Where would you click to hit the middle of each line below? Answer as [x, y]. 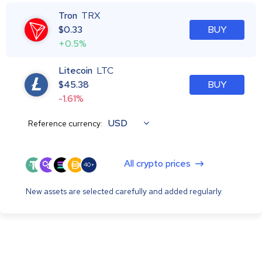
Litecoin [75, 70]
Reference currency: [65, 123]
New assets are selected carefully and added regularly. [124, 191]
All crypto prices [157, 163]
